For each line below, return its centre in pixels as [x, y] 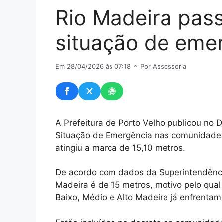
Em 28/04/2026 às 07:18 [93, 66]
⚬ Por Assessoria [159, 66]
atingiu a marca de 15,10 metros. [120, 147]
